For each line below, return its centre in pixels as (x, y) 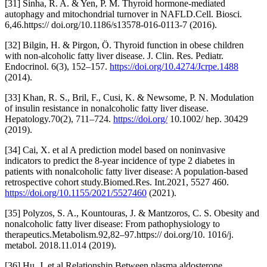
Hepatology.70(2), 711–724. (59, 119)
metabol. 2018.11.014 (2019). (60, 245)
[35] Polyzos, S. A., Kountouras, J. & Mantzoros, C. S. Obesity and (132, 213)
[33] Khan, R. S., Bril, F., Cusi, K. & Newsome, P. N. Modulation (129, 97)
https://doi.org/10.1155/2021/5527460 (76, 193)
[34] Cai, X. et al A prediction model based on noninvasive (115, 150)
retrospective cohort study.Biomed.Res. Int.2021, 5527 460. (117, 182)
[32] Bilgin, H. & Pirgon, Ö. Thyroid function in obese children (124, 45)
